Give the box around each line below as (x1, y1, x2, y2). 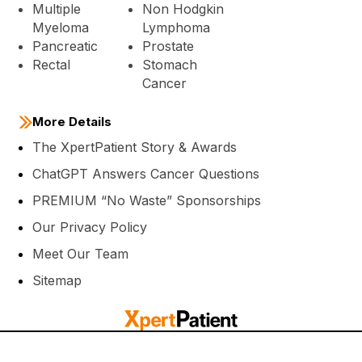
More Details (32, 113, 112, 129)
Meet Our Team (32, 246, 128, 263)
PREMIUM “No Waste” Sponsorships (32, 192, 261, 209)
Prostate (142, 38, 194, 55)
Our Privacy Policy (32, 219, 147, 236)
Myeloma (32, 19, 89, 36)
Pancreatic (32, 38, 98, 55)
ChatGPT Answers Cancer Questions (32, 166, 259, 183)
